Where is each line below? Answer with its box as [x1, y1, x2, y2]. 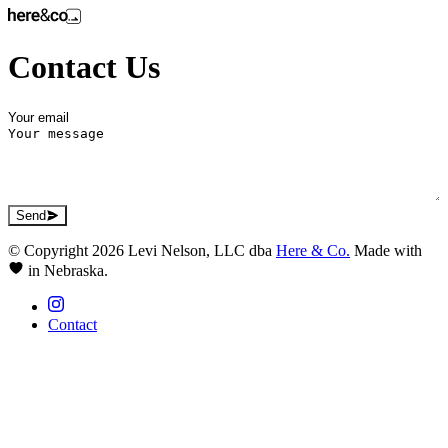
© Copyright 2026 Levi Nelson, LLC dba [8, 241, 276, 259]
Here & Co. [276, 241, 350, 259]
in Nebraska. [28, 261, 108, 279]
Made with [354, 241, 422, 259]
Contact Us [8, 49, 160, 86]
